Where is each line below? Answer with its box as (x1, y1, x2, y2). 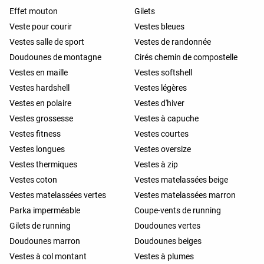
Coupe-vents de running (134, 205, 221, 215)
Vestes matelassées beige (134, 174, 228, 184)
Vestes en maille (9, 67, 68, 77)
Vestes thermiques (9, 159, 77, 169)
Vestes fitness (9, 128, 61, 138)
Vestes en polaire (9, 98, 71, 108)
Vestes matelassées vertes (9, 190, 106, 200)
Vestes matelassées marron (134, 190, 236, 200)
